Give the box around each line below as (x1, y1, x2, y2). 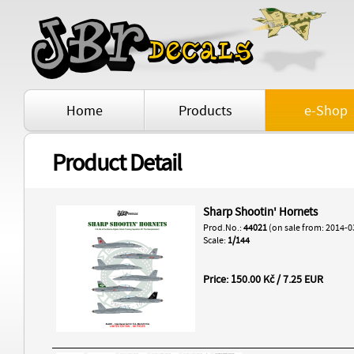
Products (178, 103, 232, 119)
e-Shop (304, 103, 348, 119)
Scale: (203, 235, 228, 246)
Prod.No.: (203, 223, 243, 233)
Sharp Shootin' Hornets (203, 205, 318, 219)
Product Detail (52, 150, 182, 177)
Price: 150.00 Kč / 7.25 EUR (203, 273, 323, 286)
